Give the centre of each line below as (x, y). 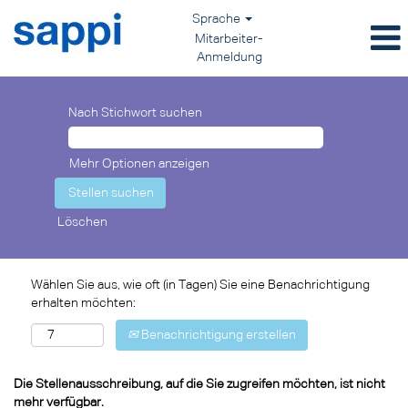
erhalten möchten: (83, 303)
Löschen (82, 222)
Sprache (218, 19)
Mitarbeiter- (229, 39)
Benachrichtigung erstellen (217, 335)
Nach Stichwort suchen (135, 113)
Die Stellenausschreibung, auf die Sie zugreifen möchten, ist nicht (199, 384)
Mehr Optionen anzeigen (139, 164)
